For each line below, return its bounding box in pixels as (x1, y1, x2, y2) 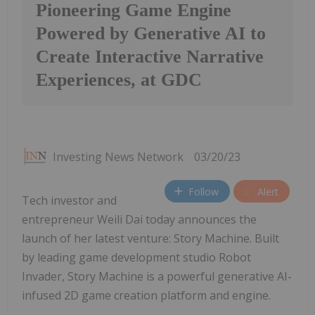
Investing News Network (53, 149, 184, 165)
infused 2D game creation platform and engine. (22, 288, 271, 304)
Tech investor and (22, 193, 117, 209)
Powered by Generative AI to (36, 23, 266, 44)
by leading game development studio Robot (22, 250, 251, 266)
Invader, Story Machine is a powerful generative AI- (22, 269, 292, 285)
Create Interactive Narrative (36, 46, 264, 67)
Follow (188, 184, 219, 198)
